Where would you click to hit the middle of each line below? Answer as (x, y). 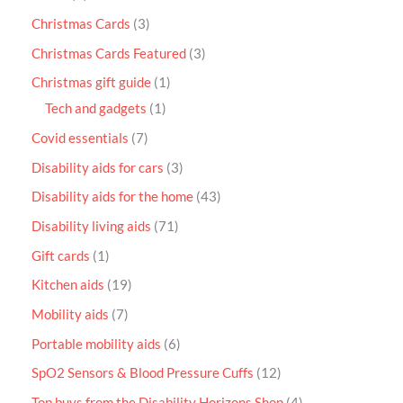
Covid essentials (80, 139)
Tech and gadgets (96, 109)
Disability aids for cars (98, 167)
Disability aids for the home (112, 197)
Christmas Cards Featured (109, 53)
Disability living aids (91, 226)
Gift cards (61, 255)
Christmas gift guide (91, 83)
